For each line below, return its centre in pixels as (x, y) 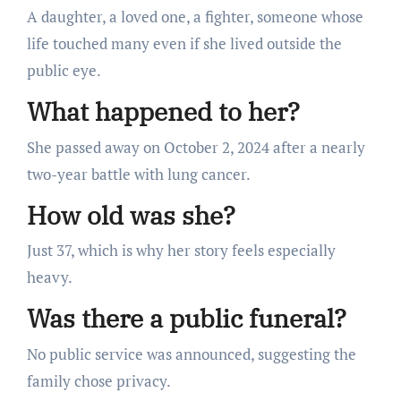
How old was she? (131, 215)
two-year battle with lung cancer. (138, 174)
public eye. (64, 71)
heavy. (49, 277)
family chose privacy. (98, 380)
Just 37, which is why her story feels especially (181, 251)
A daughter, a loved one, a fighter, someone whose (195, 17)
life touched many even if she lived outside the (184, 44)
